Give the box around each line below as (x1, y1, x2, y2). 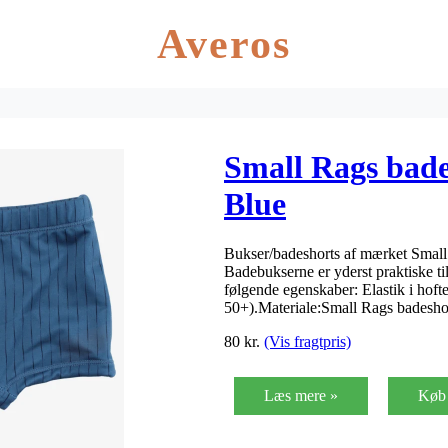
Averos (156, 21, 292, 67)
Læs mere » (264, 386, 338, 404)
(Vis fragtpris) (264, 332, 351, 350)
